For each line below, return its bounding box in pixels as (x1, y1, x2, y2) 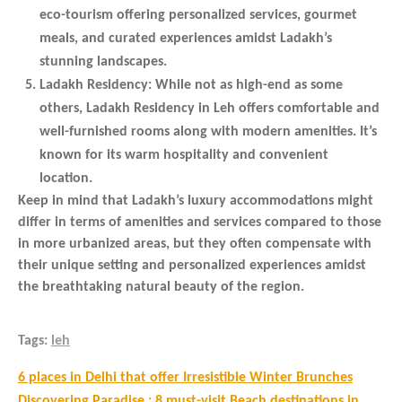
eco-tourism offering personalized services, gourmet (39, 7, 357, 22)
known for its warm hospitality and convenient (39, 147, 328, 162)
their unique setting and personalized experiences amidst (18, 258, 366, 273)
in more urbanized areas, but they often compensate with (18, 236, 371, 251)
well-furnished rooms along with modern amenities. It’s (39, 124, 377, 139)
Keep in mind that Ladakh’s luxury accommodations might (18, 193, 373, 208)
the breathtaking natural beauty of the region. (18, 279, 304, 294)
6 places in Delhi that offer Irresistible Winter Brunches (18, 370, 353, 385)
